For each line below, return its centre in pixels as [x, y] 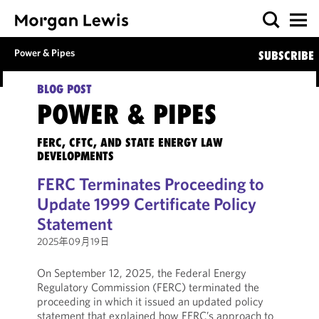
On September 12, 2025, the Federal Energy [141, 273]
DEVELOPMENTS [75, 156]
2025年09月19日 [73, 241]
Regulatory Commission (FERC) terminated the [148, 287]
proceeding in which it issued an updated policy [150, 301]
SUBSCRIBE [286, 56]
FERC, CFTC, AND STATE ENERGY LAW [130, 142]
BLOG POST [64, 89]
